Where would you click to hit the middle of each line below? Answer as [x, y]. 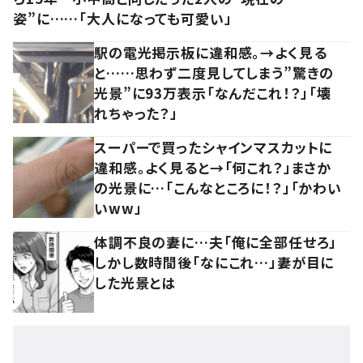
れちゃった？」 [136, 113]
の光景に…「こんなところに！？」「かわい [218, 188]
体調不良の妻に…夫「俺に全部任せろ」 [216, 242]
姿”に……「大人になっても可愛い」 [123, 19]
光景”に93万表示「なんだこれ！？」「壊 [213, 93]
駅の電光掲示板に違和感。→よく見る [211, 53]
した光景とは [135, 283]
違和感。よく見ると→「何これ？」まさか [213, 168]
